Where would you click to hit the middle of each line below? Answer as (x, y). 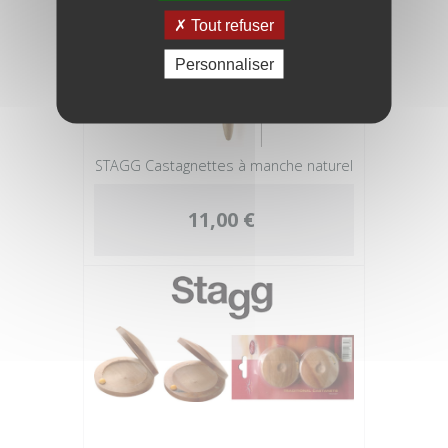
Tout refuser (230, 24)
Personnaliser (224, 63)
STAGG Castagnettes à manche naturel (224, 165)
